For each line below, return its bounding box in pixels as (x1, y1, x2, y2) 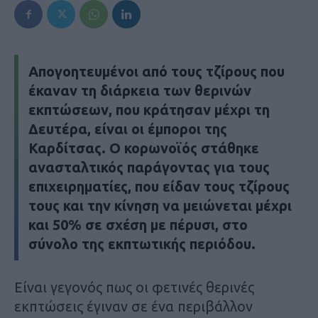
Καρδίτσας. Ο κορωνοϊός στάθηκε (28, 140, 259, 157)
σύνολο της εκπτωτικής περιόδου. (28, 236, 256, 253)
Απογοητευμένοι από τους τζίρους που (28, 63, 285, 80)
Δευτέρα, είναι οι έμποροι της (28, 121, 227, 138)
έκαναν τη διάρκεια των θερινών (28, 82, 251, 99)
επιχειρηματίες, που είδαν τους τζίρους (28, 178, 290, 195)
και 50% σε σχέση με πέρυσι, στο (28, 216, 248, 234)
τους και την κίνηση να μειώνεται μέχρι (28, 197, 292, 214)
